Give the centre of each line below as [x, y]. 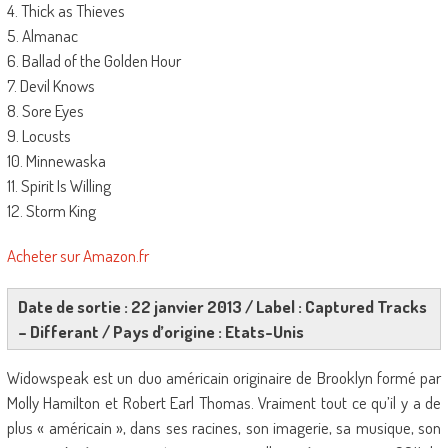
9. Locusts [38, 135]
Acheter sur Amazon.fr [77, 255]
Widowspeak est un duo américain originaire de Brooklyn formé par [224, 377]
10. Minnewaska [56, 160]
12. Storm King [51, 210]
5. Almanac [42, 35]
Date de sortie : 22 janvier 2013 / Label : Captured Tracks [222, 306]
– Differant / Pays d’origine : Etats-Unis [160, 331]
